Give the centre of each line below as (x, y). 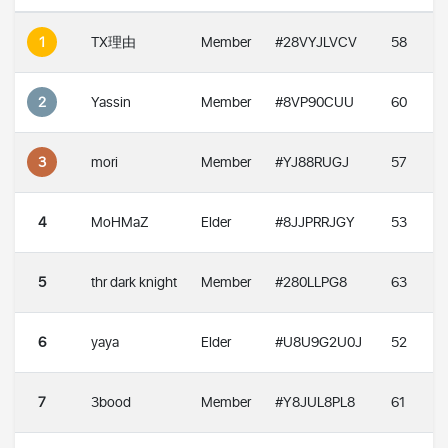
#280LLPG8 (311, 282)
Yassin (111, 102)
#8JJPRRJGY (315, 222)
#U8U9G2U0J (318, 342)
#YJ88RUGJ (312, 162)
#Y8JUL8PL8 (315, 402)
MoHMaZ (120, 222)
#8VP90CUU (314, 102)
